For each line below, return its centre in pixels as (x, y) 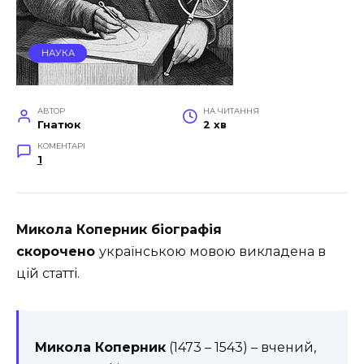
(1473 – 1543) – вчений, (241, 347)
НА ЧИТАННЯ (231, 111)
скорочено (58, 251)
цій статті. (48, 273)
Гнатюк (58, 125)
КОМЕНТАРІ (61, 146)
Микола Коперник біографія (119, 230)
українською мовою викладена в (212, 251)
